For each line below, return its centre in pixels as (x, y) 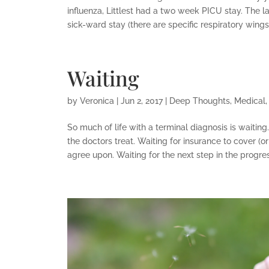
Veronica (97, 101)
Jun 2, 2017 (141, 101)
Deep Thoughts (199, 101)
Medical (249, 101)
